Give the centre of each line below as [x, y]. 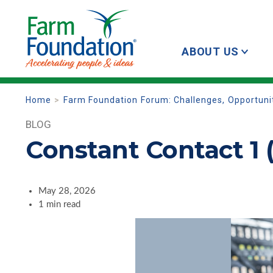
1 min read [59, 205]
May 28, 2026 [67, 191]
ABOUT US [210, 51]
